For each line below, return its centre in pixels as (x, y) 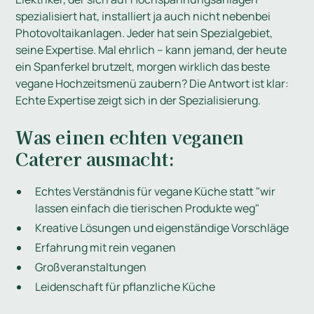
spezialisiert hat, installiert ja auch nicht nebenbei (143, 16)
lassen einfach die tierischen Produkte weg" (148, 209)
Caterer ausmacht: (95, 158)
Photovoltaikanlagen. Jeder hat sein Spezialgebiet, (144, 33)
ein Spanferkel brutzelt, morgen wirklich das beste (143, 67)
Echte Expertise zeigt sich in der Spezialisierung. (138, 101)
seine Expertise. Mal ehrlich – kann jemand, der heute (151, 50)
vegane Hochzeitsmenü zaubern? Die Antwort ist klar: (152, 84)
